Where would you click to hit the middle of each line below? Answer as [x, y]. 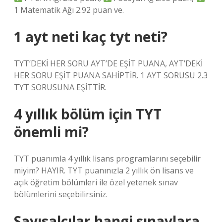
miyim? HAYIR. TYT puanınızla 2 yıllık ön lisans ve [104, 170]
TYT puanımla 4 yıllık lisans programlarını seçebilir [107, 159]
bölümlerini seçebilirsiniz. [61, 194]
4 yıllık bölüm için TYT [88, 114]
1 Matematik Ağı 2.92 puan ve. [69, 10]
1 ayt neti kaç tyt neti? [91, 37]
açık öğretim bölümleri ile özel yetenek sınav [96, 182]
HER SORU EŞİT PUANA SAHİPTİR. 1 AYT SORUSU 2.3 [111, 75]
